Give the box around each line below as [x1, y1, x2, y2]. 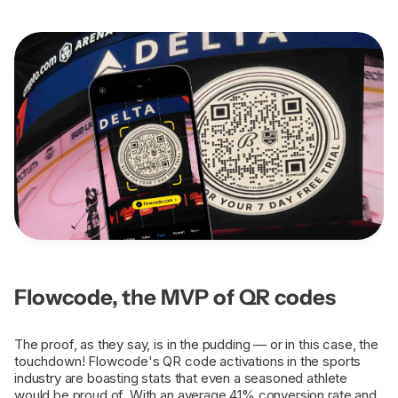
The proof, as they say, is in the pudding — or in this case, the [14, 336, 378, 354]
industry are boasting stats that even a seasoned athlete [14, 370, 348, 387]
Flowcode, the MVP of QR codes [14, 284, 340, 311]
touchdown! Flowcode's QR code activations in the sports [14, 353, 362, 370]
